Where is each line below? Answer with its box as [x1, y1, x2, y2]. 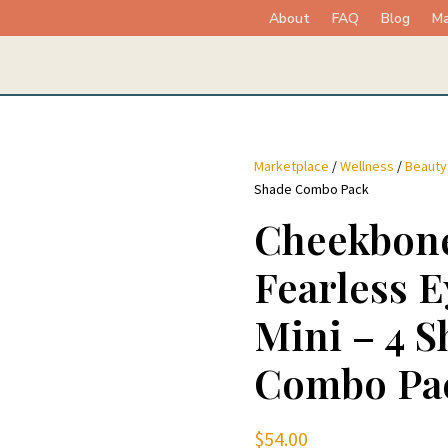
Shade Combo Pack [253, 180, 369, 199]
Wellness [339, 157, 394, 176]
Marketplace [253, 157, 329, 176]
